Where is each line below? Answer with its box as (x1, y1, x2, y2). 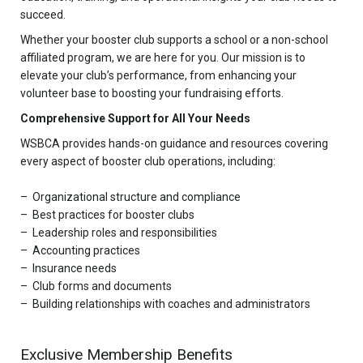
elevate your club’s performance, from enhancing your (20, 69, 297, 82)
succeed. (20, 8, 66, 21)
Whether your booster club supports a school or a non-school (20, 33, 328, 46)
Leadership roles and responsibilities (32, 226, 217, 239)
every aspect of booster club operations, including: (20, 155, 275, 168)
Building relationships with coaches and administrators (32, 297, 310, 310)
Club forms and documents (32, 280, 172, 293)
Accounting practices (32, 244, 140, 257)
